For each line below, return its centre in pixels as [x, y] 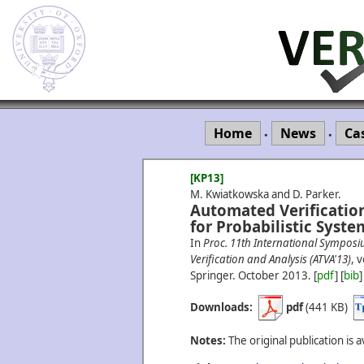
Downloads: [221, 307]
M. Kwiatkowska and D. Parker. [266, 194]
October [260, 275]
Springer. [213, 275]
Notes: [208, 340]
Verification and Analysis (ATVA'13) [271, 259]
